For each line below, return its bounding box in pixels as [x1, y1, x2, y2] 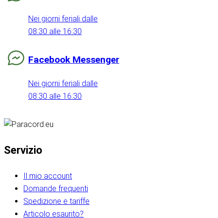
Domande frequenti [23, 183, 88, 193]
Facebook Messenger [28, 54, 119, 65]
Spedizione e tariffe [23, 196, 90, 206]
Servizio [4, 144, 42, 156]
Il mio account [23, 171, 72, 181]
